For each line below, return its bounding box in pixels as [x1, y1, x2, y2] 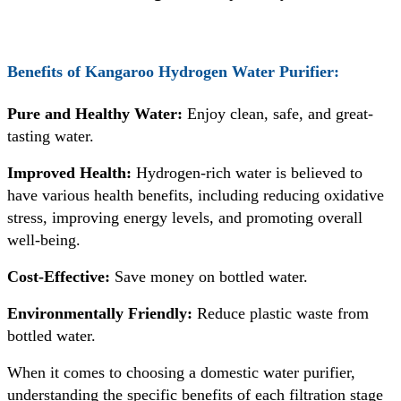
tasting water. [7, 127, 94, 146]
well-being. [7, 231, 81, 250]
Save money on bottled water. [110, 268, 308, 286]
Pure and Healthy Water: [7, 105, 187, 124]
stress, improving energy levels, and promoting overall [7, 209, 363, 227]
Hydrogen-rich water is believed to [136, 164, 363, 183]
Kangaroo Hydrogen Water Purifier [85, 63, 334, 81]
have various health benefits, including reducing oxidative [7, 186, 384, 205]
